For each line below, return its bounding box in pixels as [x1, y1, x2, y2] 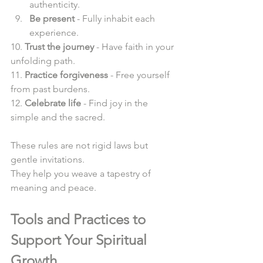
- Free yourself [108, 69, 172, 80]
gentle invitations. [11, 153, 89, 165]
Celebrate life [25, 97, 81, 109]
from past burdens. [11, 83, 95, 95]
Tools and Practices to [11, 210, 149, 228]
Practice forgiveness [25, 69, 108, 80]
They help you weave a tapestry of [11, 167, 153, 179]
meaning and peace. [11, 181, 101, 193]
